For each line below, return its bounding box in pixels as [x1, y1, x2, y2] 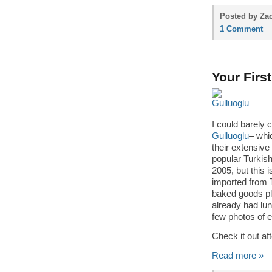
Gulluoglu [212, 131, 249, 141]
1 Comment [220, 24, 263, 33]
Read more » [212, 251, 263, 260]
